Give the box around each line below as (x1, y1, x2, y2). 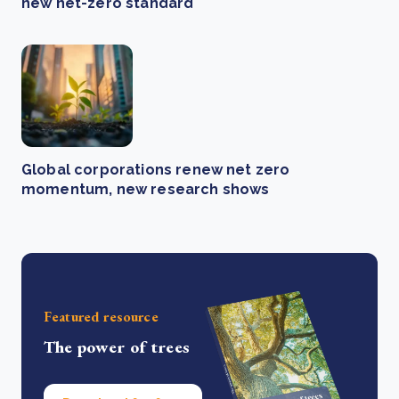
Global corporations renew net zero (21, 161, 290, 178)
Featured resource (44, 306, 159, 326)
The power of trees (44, 335, 190, 358)
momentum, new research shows (21, 181, 270, 198)
